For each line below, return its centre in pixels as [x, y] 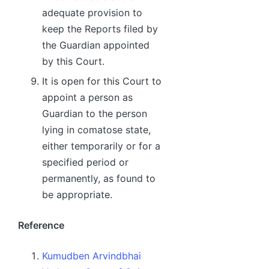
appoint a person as [87, 98]
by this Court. [73, 61]
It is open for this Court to [102, 81]
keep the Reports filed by [100, 29]
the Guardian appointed [96, 45]
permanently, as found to [99, 179]
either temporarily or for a [101, 146]
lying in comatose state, [96, 130]
